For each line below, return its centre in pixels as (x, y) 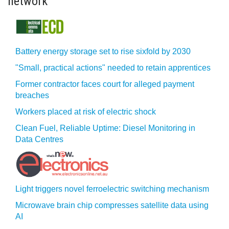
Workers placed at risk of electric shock (86, 112)
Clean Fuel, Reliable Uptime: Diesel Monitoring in (105, 128)
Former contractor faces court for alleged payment (105, 84)
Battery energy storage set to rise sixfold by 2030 (103, 51)
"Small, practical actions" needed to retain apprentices (113, 68)
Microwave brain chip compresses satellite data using (112, 205)
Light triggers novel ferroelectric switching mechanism (112, 189)
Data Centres (39, 139)
